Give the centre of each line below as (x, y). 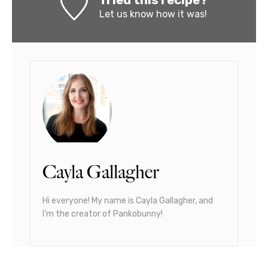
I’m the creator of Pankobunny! (103, 214)
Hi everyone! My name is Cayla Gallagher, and (128, 201)
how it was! (180, 14)
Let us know (126, 14)
